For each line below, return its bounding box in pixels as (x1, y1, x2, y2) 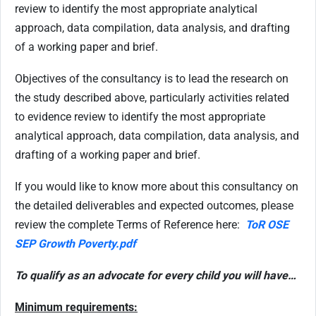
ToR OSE (245, 218, 288, 231)
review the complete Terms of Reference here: (15, 218, 240, 231)
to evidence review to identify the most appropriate (15, 110, 265, 123)
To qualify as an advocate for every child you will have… (15, 269, 299, 282)
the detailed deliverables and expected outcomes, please (15, 199, 293, 212)
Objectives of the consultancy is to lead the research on (15, 72, 288, 85)
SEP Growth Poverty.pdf (15, 237, 136, 250)
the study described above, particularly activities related (15, 91, 289, 104)
